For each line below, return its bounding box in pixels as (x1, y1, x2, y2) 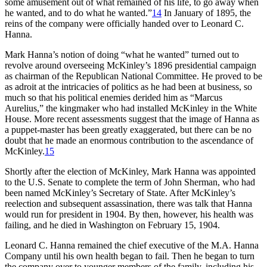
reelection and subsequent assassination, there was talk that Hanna (5, 198, 252, 209)
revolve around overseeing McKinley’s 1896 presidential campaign (5, 60, 256, 70)
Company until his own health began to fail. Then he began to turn (5, 250, 254, 261)
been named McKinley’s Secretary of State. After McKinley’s (5, 187, 235, 198)
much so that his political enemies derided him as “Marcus (5, 92, 222, 103)
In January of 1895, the (162, 7, 251, 18)
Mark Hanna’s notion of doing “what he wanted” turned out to (5, 49, 239, 60)
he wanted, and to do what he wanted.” (5, 7, 152, 18)
